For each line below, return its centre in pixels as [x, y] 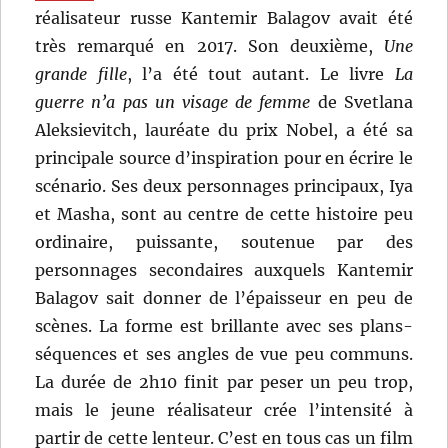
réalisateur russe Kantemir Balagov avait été [224, 17]
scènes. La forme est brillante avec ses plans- [224, 325]
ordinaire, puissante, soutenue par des [224, 241]
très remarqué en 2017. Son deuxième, [209, 45]
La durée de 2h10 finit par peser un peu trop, [224, 381]
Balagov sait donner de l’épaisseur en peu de [224, 297]
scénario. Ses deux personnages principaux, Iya [224, 185]
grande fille [81, 73]
